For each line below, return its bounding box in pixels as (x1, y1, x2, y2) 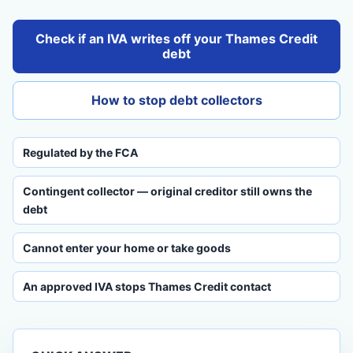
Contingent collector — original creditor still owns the (23, 184, 312, 198)
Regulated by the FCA (23, 146, 138, 159)
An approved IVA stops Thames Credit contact (23, 280, 271, 293)
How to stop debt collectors (91, 92, 262, 108)
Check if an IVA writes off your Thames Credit (35, 31, 318, 46)
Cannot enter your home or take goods (23, 241, 231, 255)
